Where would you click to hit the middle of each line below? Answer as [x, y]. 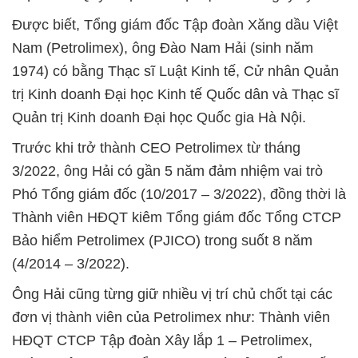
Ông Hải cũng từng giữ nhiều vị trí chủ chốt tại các [172, 294]
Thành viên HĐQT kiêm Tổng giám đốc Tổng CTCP [177, 217]
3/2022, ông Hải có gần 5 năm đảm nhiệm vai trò [167, 171]
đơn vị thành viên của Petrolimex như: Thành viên [171, 317]
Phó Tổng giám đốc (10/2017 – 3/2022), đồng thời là [179, 194]
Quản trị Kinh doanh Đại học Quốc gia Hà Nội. [159, 117]
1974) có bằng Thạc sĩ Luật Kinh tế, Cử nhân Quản [175, 71]
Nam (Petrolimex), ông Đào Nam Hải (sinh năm [163, 48]
